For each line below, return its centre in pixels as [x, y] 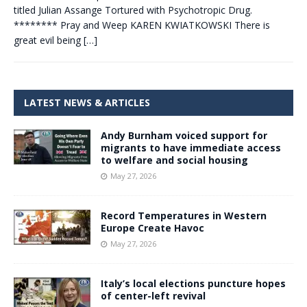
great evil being [49, 40]
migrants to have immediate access [191, 148]
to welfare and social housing [174, 160]
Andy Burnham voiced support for [184, 135]
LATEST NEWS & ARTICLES [87, 102]
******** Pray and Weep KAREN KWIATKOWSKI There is [142, 25]
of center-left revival [153, 296]
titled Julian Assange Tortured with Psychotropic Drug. [133, 10]
